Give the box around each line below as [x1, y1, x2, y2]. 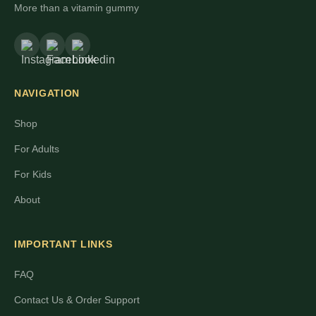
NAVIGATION [14, 87, 80, 99]
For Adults [14, 143, 59, 154]
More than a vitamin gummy [14, 2, 139, 13]
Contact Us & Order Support [14, 294, 140, 305]
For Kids [14, 169, 51, 180]
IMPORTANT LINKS [14, 238, 113, 250]
